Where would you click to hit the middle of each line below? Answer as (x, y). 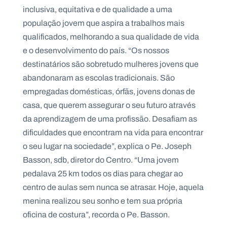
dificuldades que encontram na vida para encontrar (113, 132)
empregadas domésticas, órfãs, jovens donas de (109, 91)
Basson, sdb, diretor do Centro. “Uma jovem (101, 160)
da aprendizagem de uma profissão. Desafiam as (110, 119)
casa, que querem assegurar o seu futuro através (109, 105)
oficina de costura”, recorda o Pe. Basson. (96, 214)
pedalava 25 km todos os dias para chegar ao (103, 173)
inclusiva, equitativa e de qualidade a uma (98, 9)
